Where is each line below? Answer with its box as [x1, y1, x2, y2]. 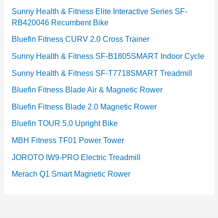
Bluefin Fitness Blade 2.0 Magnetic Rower [11, 102, 157, 111]
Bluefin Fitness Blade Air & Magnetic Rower [11, 86, 163, 94]
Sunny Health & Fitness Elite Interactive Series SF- [11, 7, 187, 16]
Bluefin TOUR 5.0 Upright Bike [11, 119, 118, 128]
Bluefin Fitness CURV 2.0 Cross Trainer [11, 35, 149, 44]
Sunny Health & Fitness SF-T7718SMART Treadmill [11, 69, 192, 77]
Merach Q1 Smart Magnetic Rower [11, 170, 130, 179]
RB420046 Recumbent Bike [11, 18, 109, 27]
